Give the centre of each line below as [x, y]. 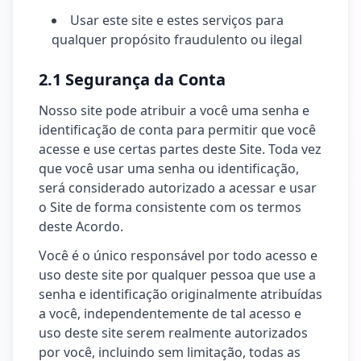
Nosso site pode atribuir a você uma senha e [174, 110]
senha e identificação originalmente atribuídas [180, 294]
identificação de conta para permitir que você [177, 130]
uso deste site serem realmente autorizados [173, 333]
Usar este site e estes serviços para [177, 20]
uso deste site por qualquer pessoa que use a [177, 275]
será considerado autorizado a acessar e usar [178, 188]
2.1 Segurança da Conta [132, 79]
